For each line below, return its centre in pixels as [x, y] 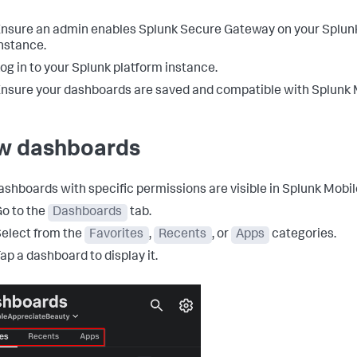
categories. [303, 235]
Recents [183, 235]
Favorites [117, 235]
